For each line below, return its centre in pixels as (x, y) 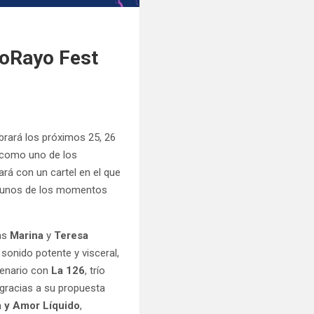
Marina (28, 235)
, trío (95, 270)
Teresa (70, 235)
